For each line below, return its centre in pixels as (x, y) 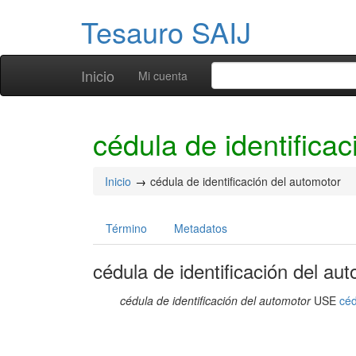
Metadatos (201, 228)
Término (126, 228)
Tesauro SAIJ (166, 31)
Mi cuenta (163, 75)
